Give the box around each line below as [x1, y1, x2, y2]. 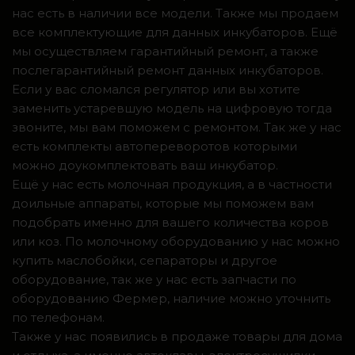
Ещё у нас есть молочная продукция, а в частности [12, 176, 332, 192]
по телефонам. [12, 309, 105, 325]
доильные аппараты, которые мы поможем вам [12, 195, 314, 211]
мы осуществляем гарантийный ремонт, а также [12, 43, 319, 59]
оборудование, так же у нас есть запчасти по [12, 271, 296, 287]
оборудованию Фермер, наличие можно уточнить [12, 290, 330, 306]
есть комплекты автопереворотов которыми [12, 138, 297, 154]
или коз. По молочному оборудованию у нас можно [12, 233, 340, 249]
